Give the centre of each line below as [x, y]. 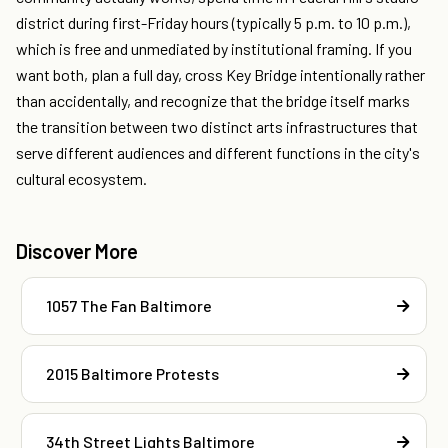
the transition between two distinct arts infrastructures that [217, 127]
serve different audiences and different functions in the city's [218, 153]
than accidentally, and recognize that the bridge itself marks [213, 101]
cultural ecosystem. [81, 179]
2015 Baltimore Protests [132, 374]
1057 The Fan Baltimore [129, 306]
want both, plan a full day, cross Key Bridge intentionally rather [220, 75]
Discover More [77, 251]
